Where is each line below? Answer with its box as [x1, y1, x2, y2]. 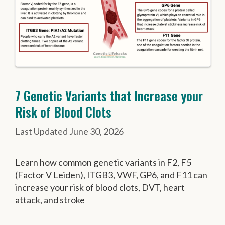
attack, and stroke [15, 194, 85, 206]
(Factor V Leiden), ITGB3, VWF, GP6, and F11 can [15, 169, 207, 181]
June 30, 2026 [69, 126, 124, 137]
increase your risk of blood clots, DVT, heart [15, 182, 185, 193]
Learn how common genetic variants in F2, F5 [15, 157, 191, 168]
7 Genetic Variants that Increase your [15, 86, 203, 105]
